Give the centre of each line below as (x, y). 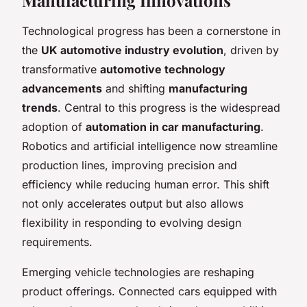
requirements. (57, 242)
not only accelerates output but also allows (133, 203)
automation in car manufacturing (173, 126)
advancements (62, 88)
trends (40, 107)
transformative (61, 69)
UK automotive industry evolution (132, 50)
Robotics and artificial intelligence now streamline (150, 146)
